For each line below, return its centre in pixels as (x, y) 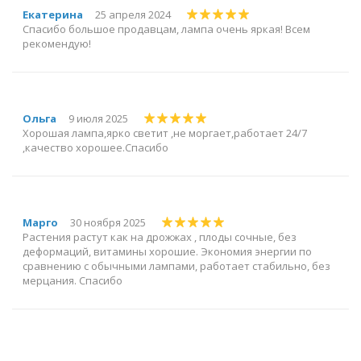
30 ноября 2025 (108, 223)
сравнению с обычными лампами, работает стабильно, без (176, 266)
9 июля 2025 (98, 119)
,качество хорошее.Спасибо (95, 148)
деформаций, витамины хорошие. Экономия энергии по (167, 252)
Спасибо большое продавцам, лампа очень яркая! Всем (166, 29)
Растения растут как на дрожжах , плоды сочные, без (160, 237)
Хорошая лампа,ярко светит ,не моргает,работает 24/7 (165, 133)
